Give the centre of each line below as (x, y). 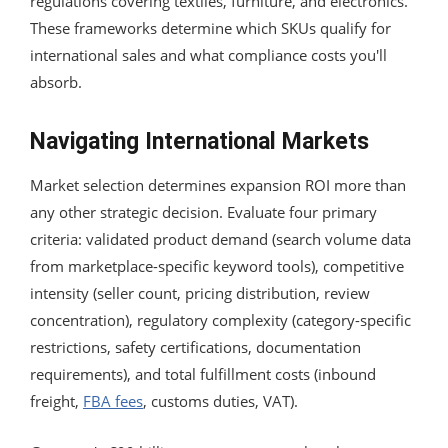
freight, (56, 400)
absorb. (56, 81)
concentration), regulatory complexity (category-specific (220, 319)
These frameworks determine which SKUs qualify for (210, 27)
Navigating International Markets (199, 141)
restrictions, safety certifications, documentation (195, 346)
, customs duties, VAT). (220, 400)
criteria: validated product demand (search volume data (220, 238)
